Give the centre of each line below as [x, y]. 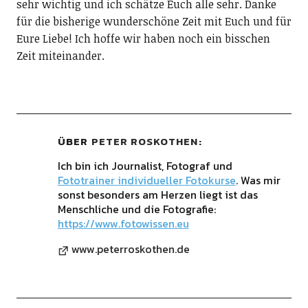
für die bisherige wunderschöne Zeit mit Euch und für [154, 21]
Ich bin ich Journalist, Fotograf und [145, 165]
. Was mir [258, 180]
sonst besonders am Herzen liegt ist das [157, 194]
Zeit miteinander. [60, 55]
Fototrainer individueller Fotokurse [146, 180]
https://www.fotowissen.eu [123, 223]
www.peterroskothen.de [130, 249]
